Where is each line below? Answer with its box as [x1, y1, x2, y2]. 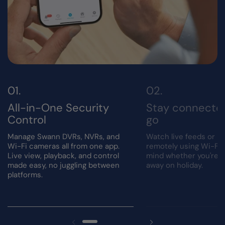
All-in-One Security [8, 100, 109, 116]
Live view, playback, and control [8, 151, 119, 161]
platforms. [8, 170, 43, 180]
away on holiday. [146, 160, 203, 171]
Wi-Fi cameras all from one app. [8, 141, 120, 152]
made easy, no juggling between [8, 160, 120, 171]
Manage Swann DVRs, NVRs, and [8, 132, 120, 142]
